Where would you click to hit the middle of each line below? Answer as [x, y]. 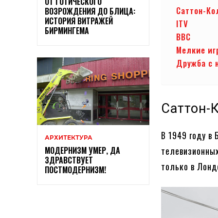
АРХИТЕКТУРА [69, 137]
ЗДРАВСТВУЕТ [69, 160]
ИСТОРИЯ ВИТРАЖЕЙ [79, 21]
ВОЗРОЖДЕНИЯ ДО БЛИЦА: [90, 11]
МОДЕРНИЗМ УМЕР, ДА [82, 150]
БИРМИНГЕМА [67, 30]
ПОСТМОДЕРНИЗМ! [75, 170]
